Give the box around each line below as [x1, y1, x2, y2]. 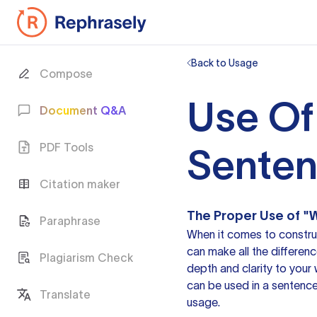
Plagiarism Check [40, 251, 133, 264]
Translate [40, 288, 91, 301]
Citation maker [40, 178, 120, 190]
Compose [40, 67, 93, 80]
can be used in [187, 279, 263, 292]
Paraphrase [40, 214, 100, 227]
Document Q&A [40, 104, 126, 117]
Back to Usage [191, 57, 258, 69]
